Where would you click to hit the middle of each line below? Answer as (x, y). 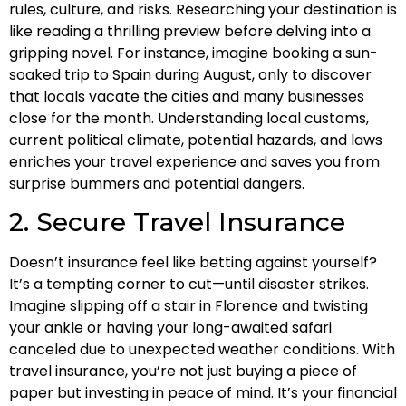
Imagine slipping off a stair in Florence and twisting (188, 306)
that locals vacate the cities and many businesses (187, 97)
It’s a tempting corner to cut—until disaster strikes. (189, 285)
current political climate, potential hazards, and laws (196, 140)
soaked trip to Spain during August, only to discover (190, 75)
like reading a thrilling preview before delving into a (190, 32)
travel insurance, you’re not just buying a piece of (183, 372)
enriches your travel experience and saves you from (194, 162)
